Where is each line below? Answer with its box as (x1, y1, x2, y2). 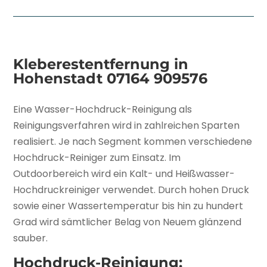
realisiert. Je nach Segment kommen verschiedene (13, 135, 253, 148)
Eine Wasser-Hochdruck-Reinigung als (13, 103, 193, 116)
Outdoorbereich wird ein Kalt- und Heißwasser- (13, 167, 235, 181)
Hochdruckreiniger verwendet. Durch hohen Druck (13, 183, 250, 197)
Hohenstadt (13, 70, 107, 87)
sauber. (13, 231, 48, 245)
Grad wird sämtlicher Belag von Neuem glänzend (13, 215, 242, 229)
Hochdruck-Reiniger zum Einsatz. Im (13, 151, 181, 164)
